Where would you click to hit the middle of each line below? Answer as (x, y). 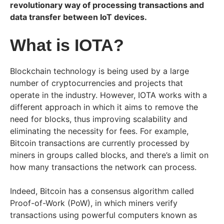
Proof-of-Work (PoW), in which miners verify (94, 203)
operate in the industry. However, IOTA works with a (108, 95)
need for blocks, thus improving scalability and (99, 119)
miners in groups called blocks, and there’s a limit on (109, 155)
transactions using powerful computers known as (103, 215)
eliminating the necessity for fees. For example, (99, 131)
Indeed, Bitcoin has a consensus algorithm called (102, 191)
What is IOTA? (67, 45)
